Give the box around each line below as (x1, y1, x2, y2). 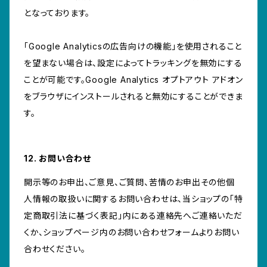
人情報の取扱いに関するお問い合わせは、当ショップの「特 (24, 194, 243, 204)
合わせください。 (24, 244, 86, 254)
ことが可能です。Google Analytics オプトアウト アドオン (24, 74, 243, 85)
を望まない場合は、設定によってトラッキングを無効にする (24, 58, 243, 69)
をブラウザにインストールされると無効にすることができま (24, 91, 243, 102)
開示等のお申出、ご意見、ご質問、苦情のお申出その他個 (24, 177, 235, 188)
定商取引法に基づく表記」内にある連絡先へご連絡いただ (24, 210, 243, 221)
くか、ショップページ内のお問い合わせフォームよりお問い (24, 227, 240, 238)
